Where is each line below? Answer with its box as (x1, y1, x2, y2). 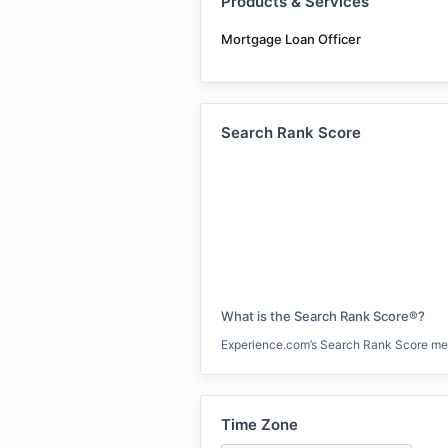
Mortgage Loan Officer (221, 31, 361, 47)
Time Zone (221, 415, 298, 434)
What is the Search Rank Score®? (221, 308, 425, 324)
